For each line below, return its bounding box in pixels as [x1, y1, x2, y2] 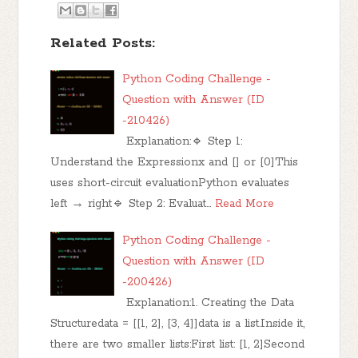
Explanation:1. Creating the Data [122, 296, 295, 311]
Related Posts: [50, 34, 156, 53]
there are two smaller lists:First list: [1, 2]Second [50, 337, 305, 352]
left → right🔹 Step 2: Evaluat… [50, 197, 212, 212]
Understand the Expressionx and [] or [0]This [50, 155, 299, 170]
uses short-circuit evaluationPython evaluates [50, 176, 290, 191]
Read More [215, 197, 275, 212]
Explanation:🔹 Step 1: [122, 134, 243, 149]
